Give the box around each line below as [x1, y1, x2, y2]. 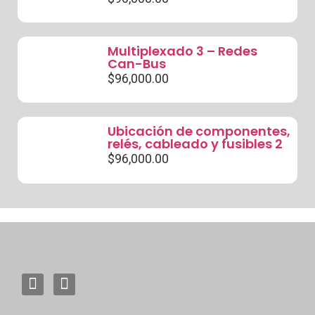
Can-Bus [107, 54, 166, 72]
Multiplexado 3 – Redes [107, 41, 257, 60]
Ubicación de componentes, [107, 122, 290, 141]
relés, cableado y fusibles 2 [107, 135, 283, 153]
